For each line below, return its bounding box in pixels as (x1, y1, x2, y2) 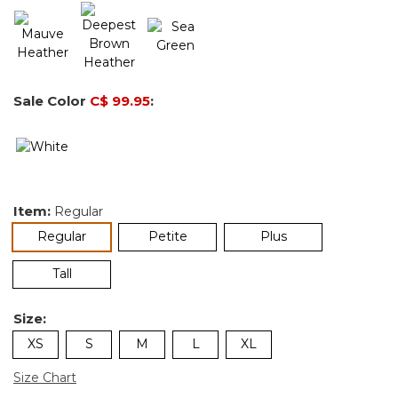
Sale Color (13, 92, 90, 109)
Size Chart (13, 369, 76, 386)
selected (85, 227, 139, 243)
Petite (147, 227, 187, 244)
